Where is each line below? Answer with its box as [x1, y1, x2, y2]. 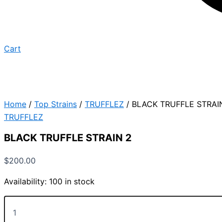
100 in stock [49, 176, 95, 186]
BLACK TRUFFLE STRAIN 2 [4, 131, 132, 144]
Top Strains [34, 99, 77, 109]
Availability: [4, 176, 47, 186]
